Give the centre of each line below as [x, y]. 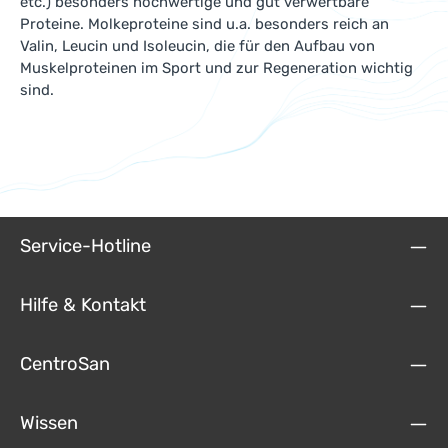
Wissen [49, 423]
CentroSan [65, 364]
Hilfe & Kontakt [83, 305]
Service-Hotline [85, 246]
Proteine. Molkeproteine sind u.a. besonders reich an [204, 24]
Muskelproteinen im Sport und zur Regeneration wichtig [216, 68]
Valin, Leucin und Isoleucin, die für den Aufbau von [197, 46]
